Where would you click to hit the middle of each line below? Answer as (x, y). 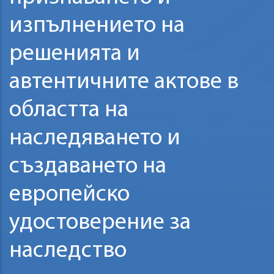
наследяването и (95, 139)
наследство (68, 251)
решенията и (75, 54)
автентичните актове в (124, 83)
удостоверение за (100, 223)
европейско (69, 195)
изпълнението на (97, 26)
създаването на (88, 167)
